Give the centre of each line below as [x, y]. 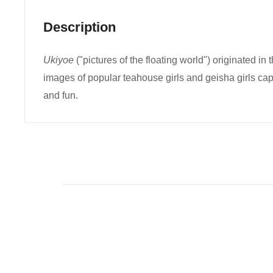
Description [80, 27]
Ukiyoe [58, 60]
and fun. [61, 96]
